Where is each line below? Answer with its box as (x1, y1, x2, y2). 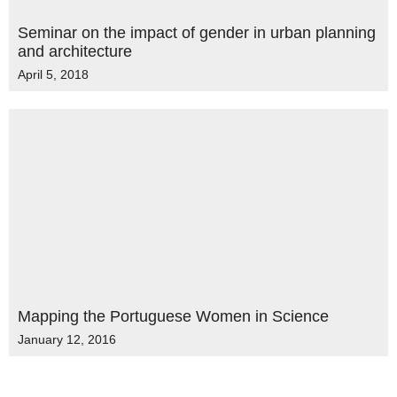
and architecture (18, 43, 132, 60)
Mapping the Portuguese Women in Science (18, 307, 329, 325)
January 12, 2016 (18, 332, 116, 346)
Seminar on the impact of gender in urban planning (18, 24, 376, 42)
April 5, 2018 (18, 67, 89, 82)
